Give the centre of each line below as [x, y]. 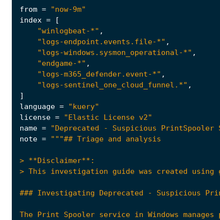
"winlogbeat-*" [68, 31]
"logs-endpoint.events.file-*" [101, 42]
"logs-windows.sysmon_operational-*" [115, 53]
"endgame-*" [62, 64]
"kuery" [84, 107]
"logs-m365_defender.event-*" [99, 74]
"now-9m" [68, 10]
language [37, 107]
